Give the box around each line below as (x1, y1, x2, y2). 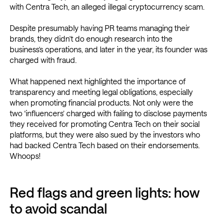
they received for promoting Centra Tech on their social (10, 119, 200, 129)
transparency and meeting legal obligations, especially (10, 87, 193, 97)
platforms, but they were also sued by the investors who (10, 130, 200, 139)
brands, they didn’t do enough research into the (10, 34, 172, 44)
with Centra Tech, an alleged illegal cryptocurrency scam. (10, 2, 204, 12)
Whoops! (10, 151, 41, 161)
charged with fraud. (10, 55, 77, 65)
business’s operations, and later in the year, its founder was (10, 45, 207, 54)
